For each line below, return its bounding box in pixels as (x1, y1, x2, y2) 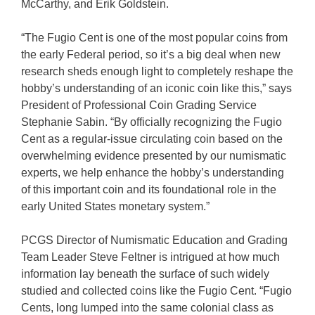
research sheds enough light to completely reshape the (21, 65, 293, 77)
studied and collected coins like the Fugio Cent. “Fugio (21, 285, 292, 297)
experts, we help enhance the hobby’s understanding (21, 167, 284, 179)
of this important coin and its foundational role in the (21, 184, 276, 195)
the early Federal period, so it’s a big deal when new (21, 49, 281, 60)
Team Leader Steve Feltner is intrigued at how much (21, 251, 280, 263)
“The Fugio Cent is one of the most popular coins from (21, 32, 288, 44)
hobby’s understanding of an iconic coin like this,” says (21, 82, 292, 94)
